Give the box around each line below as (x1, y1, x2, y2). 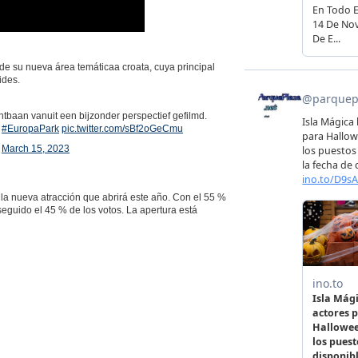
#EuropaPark (2, 122, 60, 134)
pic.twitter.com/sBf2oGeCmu (62, 122, 184, 134)
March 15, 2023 (2, 143, 70, 155)
